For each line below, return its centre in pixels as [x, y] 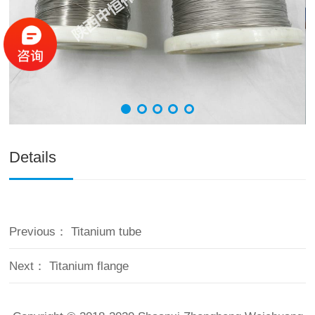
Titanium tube [105, 232]
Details [33, 157]
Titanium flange [88, 266]
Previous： [39, 232]
